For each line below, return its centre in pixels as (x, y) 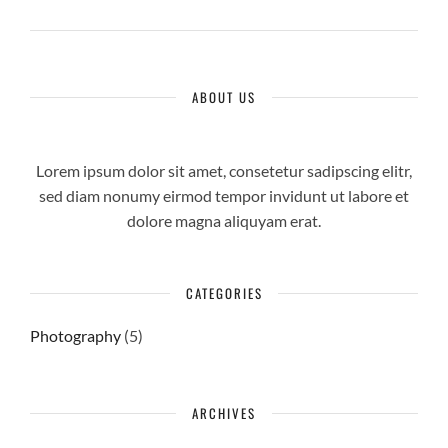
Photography (75, 335)
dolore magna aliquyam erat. (224, 220)
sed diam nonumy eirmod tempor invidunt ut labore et (224, 195)
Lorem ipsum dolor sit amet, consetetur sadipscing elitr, (224, 170)
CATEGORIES (224, 292)
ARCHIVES (224, 412)
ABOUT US (224, 96)
